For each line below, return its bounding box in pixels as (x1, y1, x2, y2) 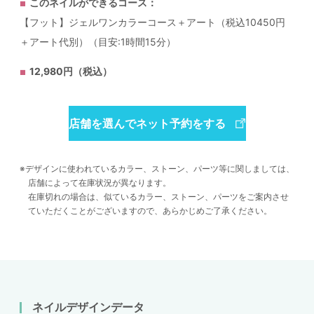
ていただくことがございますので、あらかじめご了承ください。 (28, 205, 272, 217)
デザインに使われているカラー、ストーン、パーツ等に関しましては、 (25, 163, 294, 175)
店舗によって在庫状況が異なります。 (28, 177, 171, 189)
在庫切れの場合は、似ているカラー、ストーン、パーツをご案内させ (28, 191, 289, 203)
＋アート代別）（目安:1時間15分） (20, 36, 176, 48)
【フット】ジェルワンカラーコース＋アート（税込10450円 (20, 16, 285, 29)
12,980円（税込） (29, 65, 112, 78)
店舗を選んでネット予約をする (68, 116, 226, 131)
